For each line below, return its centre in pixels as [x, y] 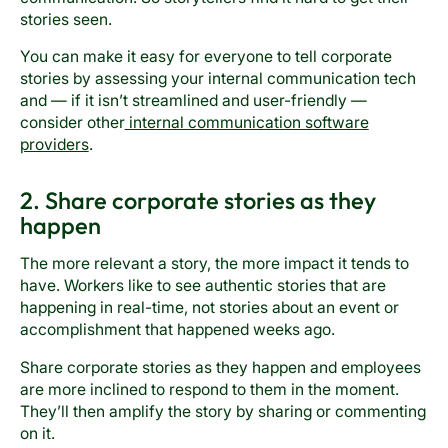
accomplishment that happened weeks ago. [181, 330]
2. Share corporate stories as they [197, 199]
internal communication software [246, 123]
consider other [72, 123]
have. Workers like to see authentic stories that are [202, 286]
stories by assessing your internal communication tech [217, 79]
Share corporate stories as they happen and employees [220, 368]
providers [54, 145]
